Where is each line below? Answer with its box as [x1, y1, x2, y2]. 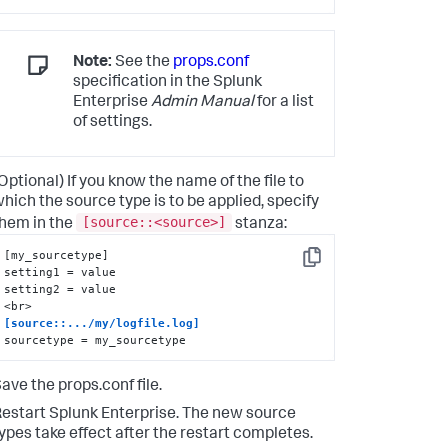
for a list [254, 95, 314, 112]
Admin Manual [151, 95, 254, 112]
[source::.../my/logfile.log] [4, 315, 201, 330]
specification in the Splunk [73, 75, 262, 92]
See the [112, 55, 173, 72]
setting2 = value [4, 281, 117, 296]
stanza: [232, 216, 287, 233]
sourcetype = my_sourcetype [4, 332, 187, 347]
